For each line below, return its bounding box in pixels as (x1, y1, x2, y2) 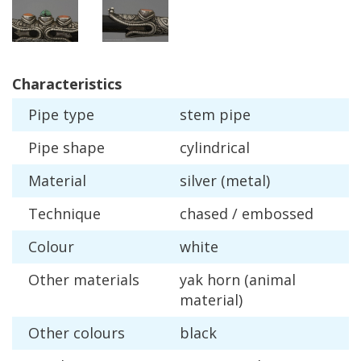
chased (180, 204, 228, 224)
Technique (28, 204, 101, 224)
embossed (242, 204, 313, 224)
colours (73, 323, 125, 343)
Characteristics (12, 74, 122, 94)
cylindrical (180, 138, 250, 158)
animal (249, 270, 296, 290)
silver (180, 171, 217, 191)
